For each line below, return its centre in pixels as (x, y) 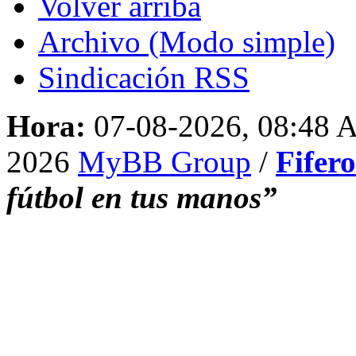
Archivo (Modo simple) (187, 41)
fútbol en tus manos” (142, 197)
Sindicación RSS (144, 77)
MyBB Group (164, 161)
